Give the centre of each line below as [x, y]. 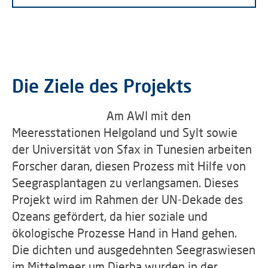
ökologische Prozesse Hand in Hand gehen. [124, 233]
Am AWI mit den [149, 115]
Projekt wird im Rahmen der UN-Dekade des [127, 199]
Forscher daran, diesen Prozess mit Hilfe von [129, 166]
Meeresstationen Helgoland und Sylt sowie [125, 132]
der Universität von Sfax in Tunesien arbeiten [132, 149]
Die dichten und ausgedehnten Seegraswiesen [134, 249]
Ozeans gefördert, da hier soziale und [110, 216]
